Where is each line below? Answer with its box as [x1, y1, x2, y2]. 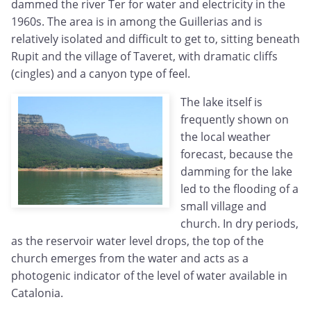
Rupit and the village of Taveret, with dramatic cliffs [11, 49, 278, 65]
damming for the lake [180, 164, 292, 180]
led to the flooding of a [180, 181, 299, 197]
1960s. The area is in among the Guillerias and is [11, 14, 262, 30]
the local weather [180, 129, 271, 145]
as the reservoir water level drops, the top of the [11, 233, 264, 249]
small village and [180, 199, 267, 215]
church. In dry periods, [180, 216, 299, 232]
